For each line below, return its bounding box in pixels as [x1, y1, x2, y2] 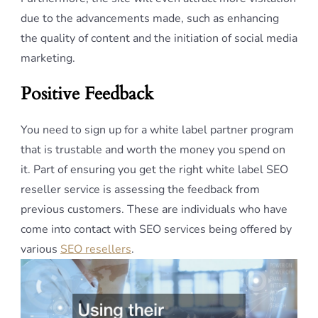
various [21, 241, 60, 258]
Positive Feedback [21, 82, 153, 106]
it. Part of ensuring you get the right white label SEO [21, 162, 288, 178]
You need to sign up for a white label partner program [21, 122, 294, 138]
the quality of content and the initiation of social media [21, 31, 297, 47]
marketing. [21, 50, 75, 67]
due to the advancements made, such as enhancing [21, 11, 279, 27]
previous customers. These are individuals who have [21, 202, 287, 218]
